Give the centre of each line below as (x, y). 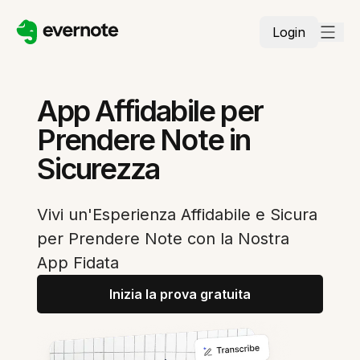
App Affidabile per (150, 111)
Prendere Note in (144, 140)
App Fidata (78, 263)
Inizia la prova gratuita (180, 294)
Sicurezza (98, 169)
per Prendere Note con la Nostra (164, 239)
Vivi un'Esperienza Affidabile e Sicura (178, 215)
